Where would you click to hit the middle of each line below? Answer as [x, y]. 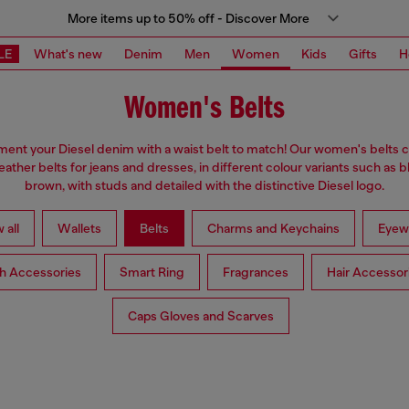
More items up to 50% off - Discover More [188, 18]
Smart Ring [152, 273]
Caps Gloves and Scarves [201, 316]
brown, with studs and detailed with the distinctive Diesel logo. [204, 186]
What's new [68, 53]
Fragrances [256, 273]
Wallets [79, 229]
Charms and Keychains [273, 229]
